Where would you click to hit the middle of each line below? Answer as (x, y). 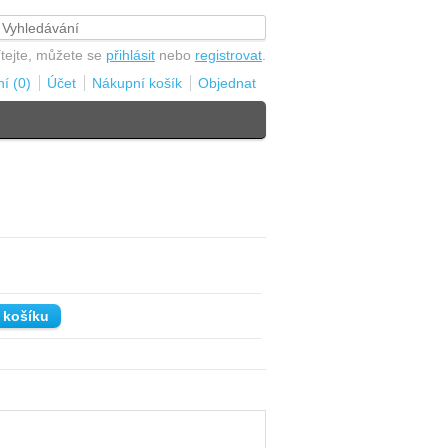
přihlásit (130, 55)
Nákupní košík (137, 83)
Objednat (227, 83)
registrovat (228, 55)
